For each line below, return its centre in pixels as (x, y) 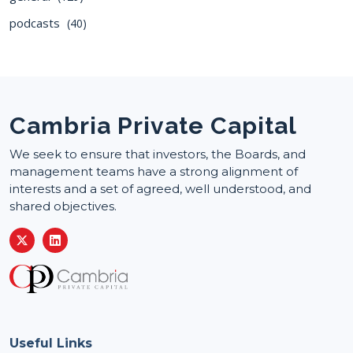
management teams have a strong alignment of (154, 171)
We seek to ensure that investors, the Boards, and (158, 154)
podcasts (36, 22)
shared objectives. (63, 206)
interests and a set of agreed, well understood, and (160, 188)
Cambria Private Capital (153, 125)
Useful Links (51, 343)
